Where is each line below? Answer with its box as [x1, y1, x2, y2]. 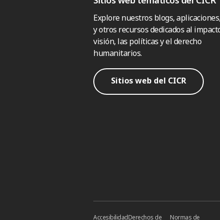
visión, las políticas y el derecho [93, 35, 201, 47]
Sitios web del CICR [111, 75, 186, 86]
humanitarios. [93, 47, 142, 58]
